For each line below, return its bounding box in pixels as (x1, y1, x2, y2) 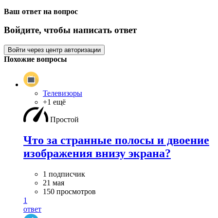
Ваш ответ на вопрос (4, 7, 78, 16)
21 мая (43, 178, 64, 187)
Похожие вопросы (4, 55, 67, 63)
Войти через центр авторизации (8, 46, 101, 54)
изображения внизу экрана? (23, 146, 171, 160)
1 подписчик (43, 169, 85, 178)
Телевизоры (43, 89, 82, 97)
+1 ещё (43, 98, 66, 106)
